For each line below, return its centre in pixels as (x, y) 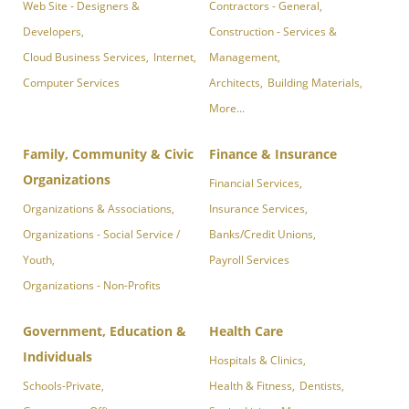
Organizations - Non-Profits (92, 285)
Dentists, (322, 386)
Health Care (246, 331)
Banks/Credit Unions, (262, 234)
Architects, (236, 83)
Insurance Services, (258, 209)
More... (227, 108)
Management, (245, 57)
